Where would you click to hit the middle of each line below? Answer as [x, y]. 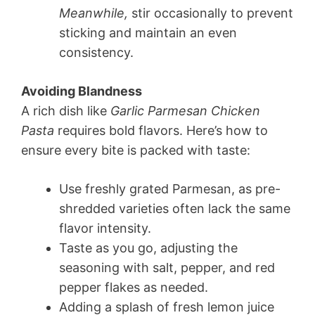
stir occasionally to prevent [211, 13]
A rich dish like [66, 111]
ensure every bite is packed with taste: [136, 150]
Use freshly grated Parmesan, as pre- [170, 189]
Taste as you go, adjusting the [148, 248]
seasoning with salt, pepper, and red [167, 268]
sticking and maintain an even [148, 33]
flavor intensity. [105, 229]
